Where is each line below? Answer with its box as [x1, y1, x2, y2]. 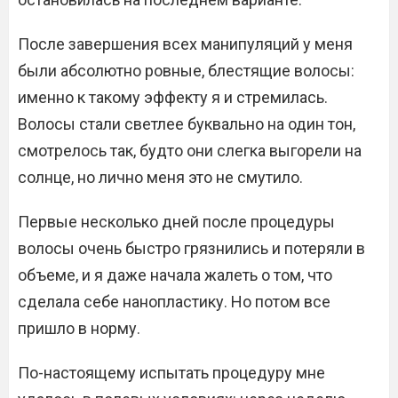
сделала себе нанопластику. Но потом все [18, 292, 330, 311]
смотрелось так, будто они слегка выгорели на [18, 141, 362, 160]
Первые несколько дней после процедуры [18, 212, 335, 231]
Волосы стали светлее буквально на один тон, [18, 115, 355, 133]
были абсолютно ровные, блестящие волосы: [18, 61, 354, 80]
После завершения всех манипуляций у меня [18, 35, 353, 53]
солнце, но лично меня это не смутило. [18, 168, 303, 187]
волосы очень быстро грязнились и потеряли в [18, 239, 365, 258]
